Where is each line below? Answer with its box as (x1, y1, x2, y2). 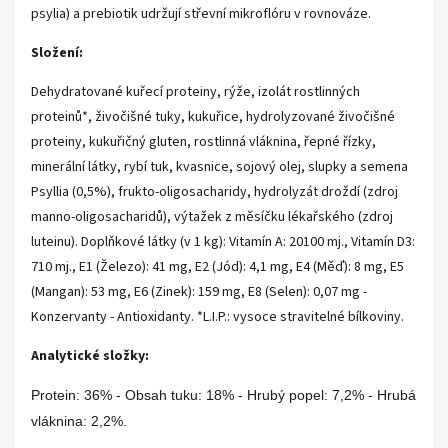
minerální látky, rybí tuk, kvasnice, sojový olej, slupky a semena (31, 157, 408, 177)
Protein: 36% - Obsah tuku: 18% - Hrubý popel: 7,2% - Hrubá (31, 387, 416, 403)
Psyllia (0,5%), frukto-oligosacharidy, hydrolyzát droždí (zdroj (31, 182, 398, 202)
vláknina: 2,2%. (31, 413, 127, 429)
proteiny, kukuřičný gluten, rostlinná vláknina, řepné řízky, (31, 132, 376, 152)
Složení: (31, 43, 83, 63)
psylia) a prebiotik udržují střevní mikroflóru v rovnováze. (31, 4, 371, 24)
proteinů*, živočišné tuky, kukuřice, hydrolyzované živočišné (31, 107, 395, 127)
